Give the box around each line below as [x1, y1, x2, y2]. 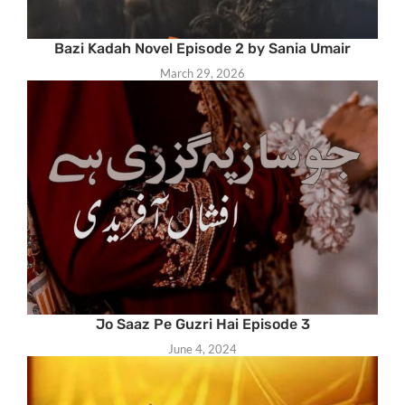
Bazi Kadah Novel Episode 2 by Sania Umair [54, 40, 351, 58]
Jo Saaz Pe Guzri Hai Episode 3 [95, 316, 310, 334]
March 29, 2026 [160, 66, 245, 81]
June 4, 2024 [168, 342, 237, 357]
